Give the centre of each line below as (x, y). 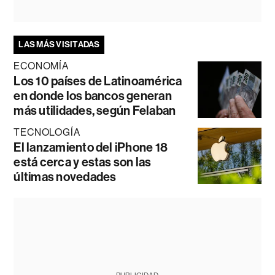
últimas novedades (65, 176)
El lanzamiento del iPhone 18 (91, 147)
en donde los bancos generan (93, 95)
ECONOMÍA (41, 66)
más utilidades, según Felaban (95, 110)
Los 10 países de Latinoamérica (98, 81)
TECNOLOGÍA (47, 132)
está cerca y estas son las (83, 162)
